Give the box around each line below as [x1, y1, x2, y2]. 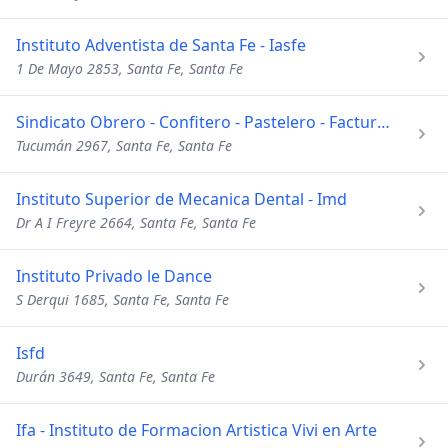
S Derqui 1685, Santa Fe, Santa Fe [16, 290, 229, 309]
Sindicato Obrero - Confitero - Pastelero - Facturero [377, 111, 390, 133]
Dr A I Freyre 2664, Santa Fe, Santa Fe [16, 213, 256, 232]
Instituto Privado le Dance [16, 265, 212, 287]
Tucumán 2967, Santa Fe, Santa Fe [16, 136, 232, 155]
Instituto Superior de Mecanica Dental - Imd [16, 188, 347, 210]
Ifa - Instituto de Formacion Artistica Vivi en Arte [16, 419, 377, 441]
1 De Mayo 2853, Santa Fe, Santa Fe [16, 59, 243, 78]
